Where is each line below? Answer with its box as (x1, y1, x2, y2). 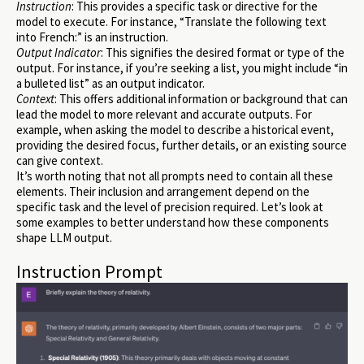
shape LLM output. (16, 229, 112, 245)
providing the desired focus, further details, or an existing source (16, 136, 347, 153)
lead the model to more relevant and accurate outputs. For (16, 106, 312, 122)
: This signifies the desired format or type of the (101, 44, 344, 60)
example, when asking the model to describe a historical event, (16, 121, 334, 137)
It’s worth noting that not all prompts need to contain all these (16, 167, 333, 184)
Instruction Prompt (16, 259, 162, 283)
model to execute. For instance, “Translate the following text (16, 13, 327, 29)
